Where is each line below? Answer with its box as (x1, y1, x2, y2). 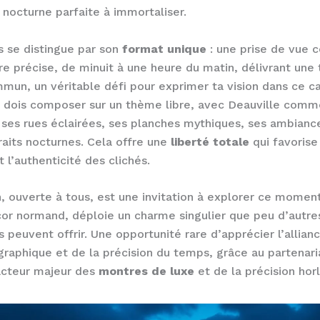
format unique (122, 41, 206, 56)
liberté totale (171, 134, 249, 149)
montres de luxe (99, 264, 194, 279)
